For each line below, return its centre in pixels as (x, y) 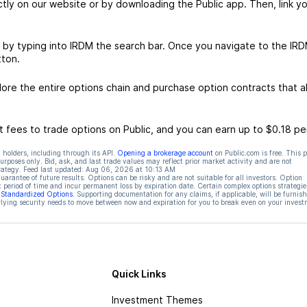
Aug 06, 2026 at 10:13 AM (130, 169)
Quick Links (139, 274)
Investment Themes (157, 300)
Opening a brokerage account (165, 153)
